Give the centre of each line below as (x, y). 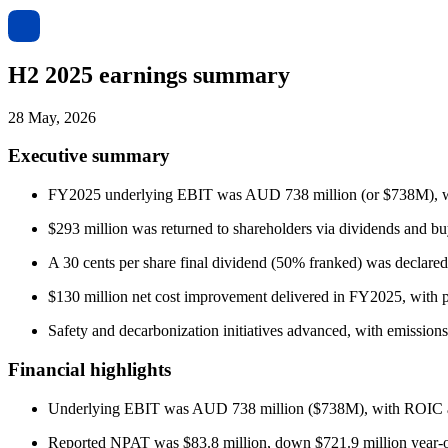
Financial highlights (89, 369)
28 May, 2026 (52, 117)
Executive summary (89, 156)
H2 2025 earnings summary (149, 74)
